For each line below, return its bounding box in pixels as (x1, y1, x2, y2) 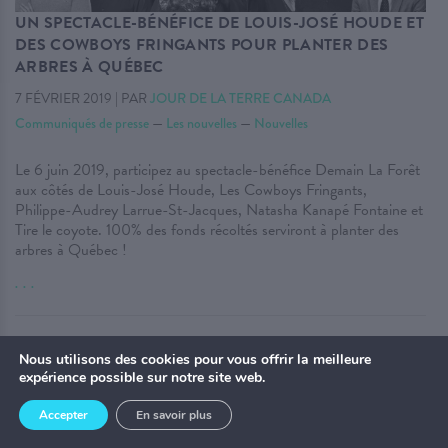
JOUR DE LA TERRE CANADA (150, 88, 331, 109)
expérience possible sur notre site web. (19, 368, 265, 387)
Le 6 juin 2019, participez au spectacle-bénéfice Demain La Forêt (15, 158, 420, 183)
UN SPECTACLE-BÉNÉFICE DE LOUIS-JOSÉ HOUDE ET (15, 11, 425, 36)
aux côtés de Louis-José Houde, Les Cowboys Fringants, (15, 178, 367, 203)
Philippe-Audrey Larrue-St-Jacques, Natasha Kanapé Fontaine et (15, 198, 423, 223)
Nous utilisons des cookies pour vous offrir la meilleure (19, 350, 371, 369)
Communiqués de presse (15, 113, 149, 134)
